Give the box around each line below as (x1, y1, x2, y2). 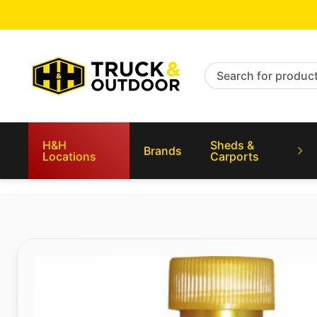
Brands (144, 144, 183, 158)
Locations (42, 149, 96, 163)
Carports (210, 149, 260, 163)
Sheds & (210, 138, 255, 152)
